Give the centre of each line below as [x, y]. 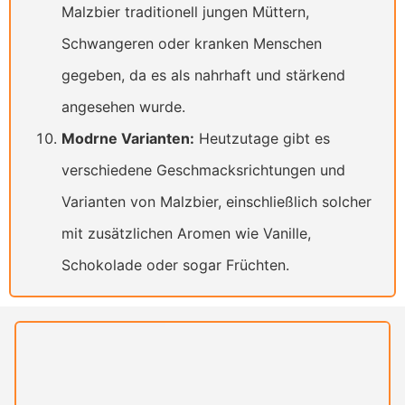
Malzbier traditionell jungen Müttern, [185, 12]
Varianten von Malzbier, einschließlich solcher [217, 202]
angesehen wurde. [123, 107]
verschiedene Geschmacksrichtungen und [203, 170]
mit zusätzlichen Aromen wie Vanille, [186, 234]
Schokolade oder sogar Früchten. [175, 265]
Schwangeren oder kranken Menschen [192, 44]
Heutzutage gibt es [262, 139]
